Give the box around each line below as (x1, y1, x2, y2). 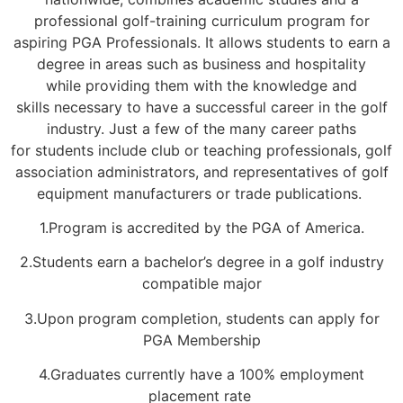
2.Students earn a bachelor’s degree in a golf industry (19, 253, 384, 272)
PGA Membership (142, 330, 261, 349)
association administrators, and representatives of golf (14, 162, 389, 181)
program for (286, 11, 370, 30)
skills (15, 97, 49, 116)
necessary (49, 97, 122, 116)
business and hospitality (202, 54, 366, 73)
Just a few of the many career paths (104, 119, 356, 138)
